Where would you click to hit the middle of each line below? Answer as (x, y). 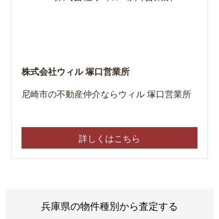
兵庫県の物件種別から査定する (109, 205)
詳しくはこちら (109, 138)
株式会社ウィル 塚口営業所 (75, 71)
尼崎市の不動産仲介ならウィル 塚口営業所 (106, 93)
